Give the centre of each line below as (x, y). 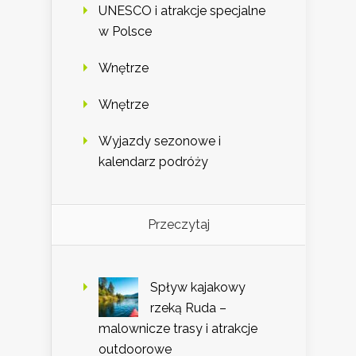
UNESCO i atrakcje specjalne (182, 10)
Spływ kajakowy (198, 287)
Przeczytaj (178, 224)
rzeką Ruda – (188, 308)
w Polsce (125, 31)
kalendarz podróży (153, 161)
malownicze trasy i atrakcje (178, 328)
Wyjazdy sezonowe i (160, 141)
